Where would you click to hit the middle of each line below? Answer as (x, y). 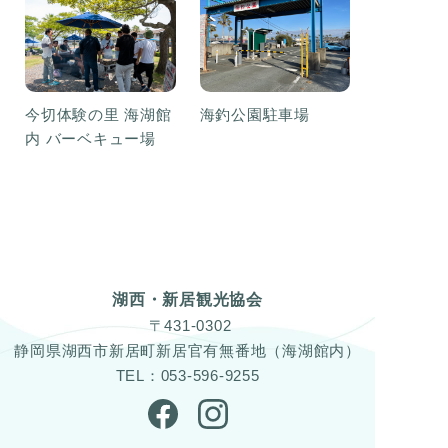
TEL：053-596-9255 (187, 376)
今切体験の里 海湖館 (98, 115)
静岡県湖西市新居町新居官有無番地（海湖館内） (187, 351)
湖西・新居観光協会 (187, 300)
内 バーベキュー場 (90, 139)
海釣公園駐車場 (254, 115)
